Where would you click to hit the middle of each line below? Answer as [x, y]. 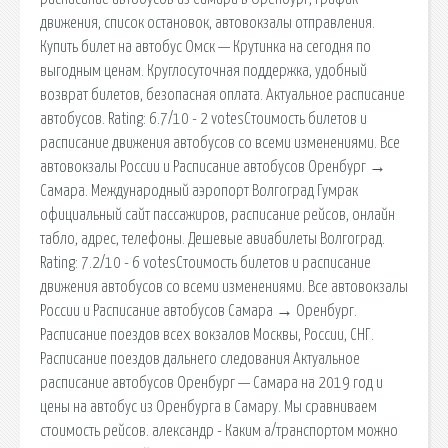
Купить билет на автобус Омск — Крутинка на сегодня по [205, 46]
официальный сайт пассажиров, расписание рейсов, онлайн [217, 214]
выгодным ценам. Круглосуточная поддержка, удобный [203, 70]
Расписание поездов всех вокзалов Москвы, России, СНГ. [207, 334]
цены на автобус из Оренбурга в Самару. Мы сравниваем [208, 406]
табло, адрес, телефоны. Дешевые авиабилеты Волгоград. [212, 238]
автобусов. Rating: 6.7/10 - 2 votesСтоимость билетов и [203, 118]
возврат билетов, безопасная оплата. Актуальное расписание [222, 94]
